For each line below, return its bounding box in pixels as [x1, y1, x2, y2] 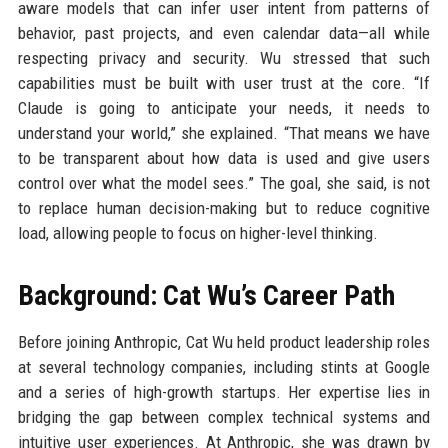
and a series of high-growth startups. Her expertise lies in [17, 382, 431, 402]
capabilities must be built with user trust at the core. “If [17, 73, 431, 93]
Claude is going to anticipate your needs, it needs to [17, 98, 431, 118]
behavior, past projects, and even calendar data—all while [17, 23, 431, 43]
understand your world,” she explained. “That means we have [17, 123, 431, 143]
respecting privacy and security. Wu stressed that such [17, 48, 431, 68]
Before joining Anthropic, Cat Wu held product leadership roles [17, 332, 431, 352]
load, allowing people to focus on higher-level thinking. [17, 223, 378, 243]
